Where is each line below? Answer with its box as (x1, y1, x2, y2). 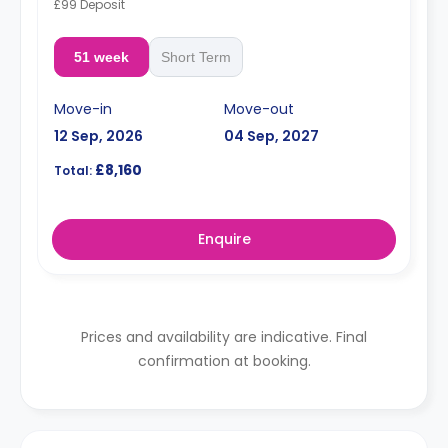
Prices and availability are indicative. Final (81, 327, 367, 347)
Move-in (54, 99, 112, 119)
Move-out (224, 99, 294, 119)
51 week (73, 49, 129, 65)
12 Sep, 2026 (54, 126, 143, 146)
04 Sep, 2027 (224, 126, 319, 146)
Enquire (197, 229, 251, 249)
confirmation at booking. (137, 351, 311, 371)
